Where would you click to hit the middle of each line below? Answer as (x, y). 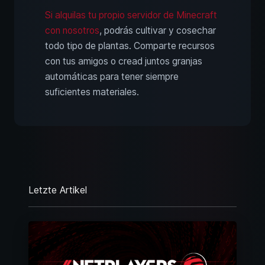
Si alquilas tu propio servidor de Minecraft (131, 15)
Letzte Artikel (58, 190)
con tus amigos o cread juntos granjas (124, 62)
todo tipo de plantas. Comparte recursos (130, 46)
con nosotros (72, 31)
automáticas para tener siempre (112, 77)
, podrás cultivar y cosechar (158, 31)
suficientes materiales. (92, 92)
